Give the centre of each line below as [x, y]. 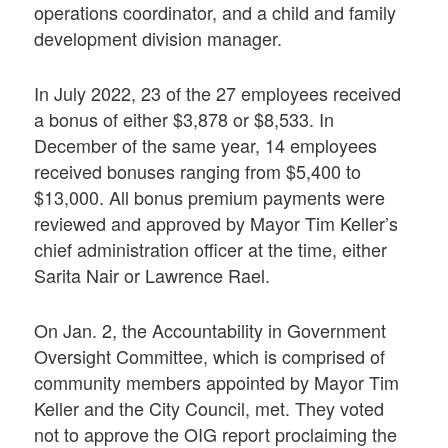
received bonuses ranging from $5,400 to [198, 170]
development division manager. [158, 37]
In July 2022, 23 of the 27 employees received [218, 92]
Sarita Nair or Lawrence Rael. [152, 274]
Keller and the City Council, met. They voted [209, 408]
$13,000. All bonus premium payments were [210, 196]
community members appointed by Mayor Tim [217, 382]
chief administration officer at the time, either [211, 248]
